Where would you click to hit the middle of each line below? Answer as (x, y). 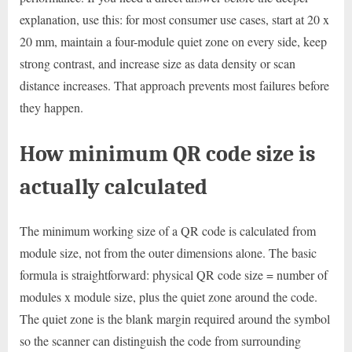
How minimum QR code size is (167, 154)
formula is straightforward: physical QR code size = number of (174, 274)
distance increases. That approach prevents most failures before (174, 86)
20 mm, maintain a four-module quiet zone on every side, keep (173, 42)
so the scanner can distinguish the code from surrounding (160, 340)
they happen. (51, 108)
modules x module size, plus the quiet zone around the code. (169, 296)
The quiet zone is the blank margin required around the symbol (175, 318)
